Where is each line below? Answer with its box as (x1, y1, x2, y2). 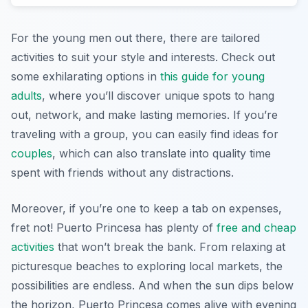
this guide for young (160, 69, 265, 83)
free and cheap (217, 220, 296, 234)
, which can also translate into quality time (52, 146, 271, 160)
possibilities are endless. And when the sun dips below (11, 278, 294, 292)
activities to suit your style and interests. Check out (11, 49, 275, 64)
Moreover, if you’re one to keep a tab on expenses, (11, 201, 282, 215)
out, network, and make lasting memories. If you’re (11, 107, 278, 122)
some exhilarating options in (11, 69, 160, 83)
